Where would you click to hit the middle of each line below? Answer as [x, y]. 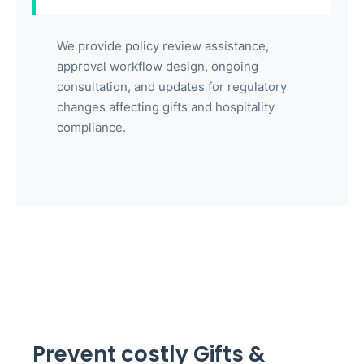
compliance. [91, 128]
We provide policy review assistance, [163, 46]
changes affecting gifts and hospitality [166, 107]
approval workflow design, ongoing [158, 67]
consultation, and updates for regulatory [172, 87]
